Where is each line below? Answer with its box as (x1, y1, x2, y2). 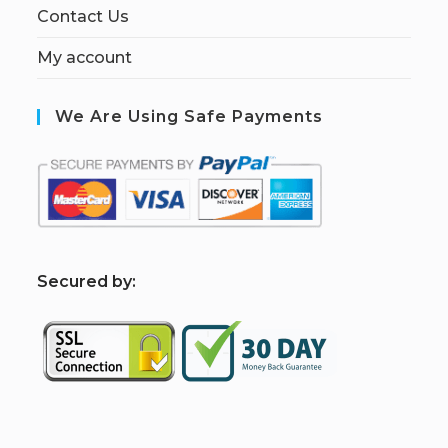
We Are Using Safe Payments (55, 106, 324, 126)
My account (37, 47, 133, 67)
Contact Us (37, 6, 130, 26)
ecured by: (48, 271, 137, 291)
